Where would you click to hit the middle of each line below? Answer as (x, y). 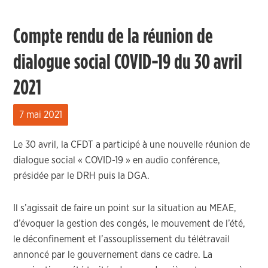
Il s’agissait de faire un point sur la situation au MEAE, (125, 208)
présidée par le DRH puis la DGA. (82, 176)
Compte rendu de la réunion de (113, 36)
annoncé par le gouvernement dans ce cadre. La (113, 255)
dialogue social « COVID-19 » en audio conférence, (117, 160)
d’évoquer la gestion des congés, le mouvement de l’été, (130, 224)
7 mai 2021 (41, 115)
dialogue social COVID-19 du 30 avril (128, 62)
